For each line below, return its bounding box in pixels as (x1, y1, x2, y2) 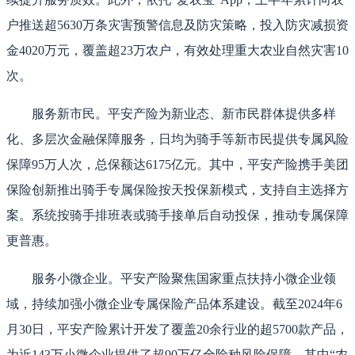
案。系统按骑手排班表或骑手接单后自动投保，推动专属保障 (6, 208, 349, 223)
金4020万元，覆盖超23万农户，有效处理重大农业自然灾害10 (6, 44, 349, 58)
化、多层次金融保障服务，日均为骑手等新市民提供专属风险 (6, 132, 349, 147)
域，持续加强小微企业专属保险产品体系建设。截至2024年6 (6, 297, 342, 311)
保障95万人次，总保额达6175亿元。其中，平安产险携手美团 (6, 158, 349, 172)
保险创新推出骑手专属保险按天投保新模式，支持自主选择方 (6, 183, 349, 197)
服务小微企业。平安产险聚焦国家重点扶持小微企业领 (32, 272, 336, 286)
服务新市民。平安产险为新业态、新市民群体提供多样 (32, 107, 336, 121)
